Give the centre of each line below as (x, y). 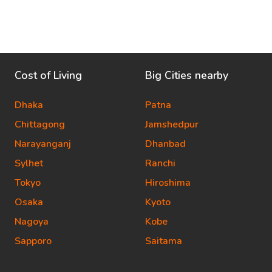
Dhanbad (165, 144)
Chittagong (40, 124)
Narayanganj (43, 144)
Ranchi (160, 163)
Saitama (164, 241)
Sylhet (29, 163)
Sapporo (33, 241)
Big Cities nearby (187, 75)
